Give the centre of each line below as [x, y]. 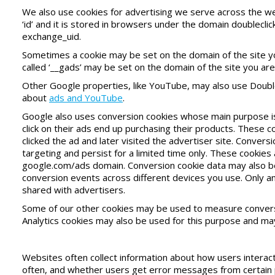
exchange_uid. [52, 36]
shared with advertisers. [74, 189]
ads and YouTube [86, 97]
